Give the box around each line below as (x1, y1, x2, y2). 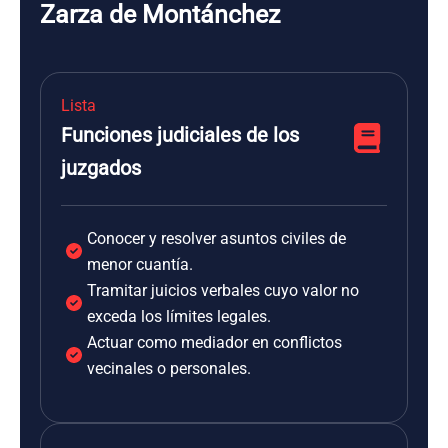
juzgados (61, 156, 141, 180)
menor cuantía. (87, 255, 193, 274)
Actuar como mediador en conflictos (87, 333, 342, 352)
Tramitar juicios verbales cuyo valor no (87, 281, 359, 300)
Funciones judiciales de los (61, 123, 299, 147)
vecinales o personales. (87, 359, 251, 378)
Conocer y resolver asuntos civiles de (87, 229, 346, 248)
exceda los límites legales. (87, 307, 271, 326)
